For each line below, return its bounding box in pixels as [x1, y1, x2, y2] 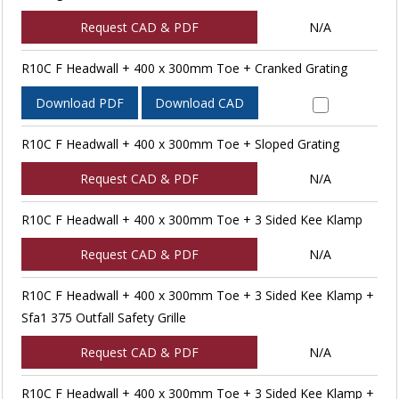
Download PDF [35, 94, 124, 112]
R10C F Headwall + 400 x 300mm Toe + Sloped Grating [20, 135, 339, 153]
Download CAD [155, 94, 245, 112]
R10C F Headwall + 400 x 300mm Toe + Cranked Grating [20, 60, 347, 77]
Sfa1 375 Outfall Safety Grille [20, 309, 186, 327]
